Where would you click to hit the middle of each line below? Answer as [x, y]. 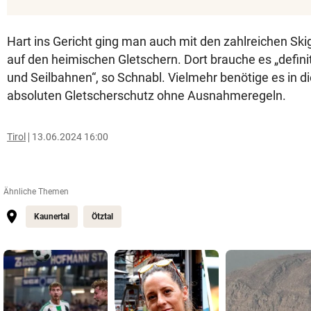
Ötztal [102, 217]
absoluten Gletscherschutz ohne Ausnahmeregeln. [146, 95]
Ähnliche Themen [36, 192]
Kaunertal [52, 217]
